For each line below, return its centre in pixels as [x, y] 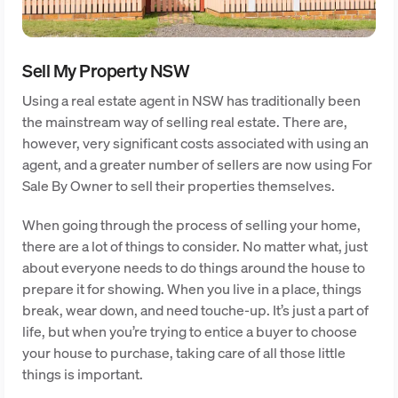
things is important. [83, 374]
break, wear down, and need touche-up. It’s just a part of [195, 310]
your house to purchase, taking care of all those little [184, 353]
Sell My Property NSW [106, 71]
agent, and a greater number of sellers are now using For [197, 164]
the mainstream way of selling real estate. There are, [185, 122]
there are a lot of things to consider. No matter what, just [195, 246]
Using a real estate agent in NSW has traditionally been [191, 100]
